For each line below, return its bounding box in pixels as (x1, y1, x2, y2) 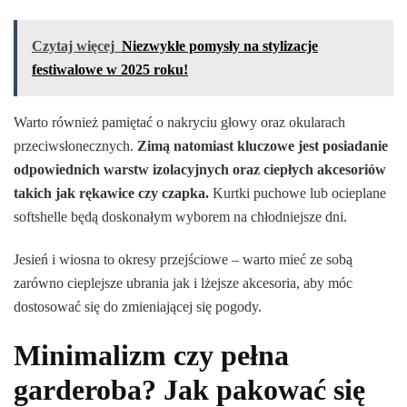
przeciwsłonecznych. (14, 137, 134, 154)
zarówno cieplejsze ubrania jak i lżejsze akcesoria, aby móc (14, 274, 352, 291)
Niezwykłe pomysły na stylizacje (122, 37, 318, 54)
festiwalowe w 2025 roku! (32, 61, 188, 77)
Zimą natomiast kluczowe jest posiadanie (134, 137, 388, 154)
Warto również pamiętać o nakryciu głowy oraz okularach (14, 114, 345, 130)
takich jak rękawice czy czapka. (14, 184, 209, 201)
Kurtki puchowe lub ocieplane (209, 184, 386, 201)
